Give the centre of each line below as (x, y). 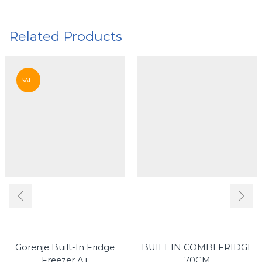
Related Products (65, 36)
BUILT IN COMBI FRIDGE (197, 248)
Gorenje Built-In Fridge (65, 248)
